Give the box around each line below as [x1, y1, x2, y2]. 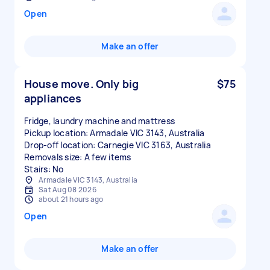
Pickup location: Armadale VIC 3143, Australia [24, 127, 205, 139]
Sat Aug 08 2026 [39, 184, 96, 195]
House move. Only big [24, 77, 139, 91]
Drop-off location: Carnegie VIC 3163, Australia [24, 139, 211, 151]
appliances [24, 91, 82, 105]
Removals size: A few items [24, 151, 131, 163]
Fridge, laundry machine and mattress [24, 115, 175, 127]
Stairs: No [24, 163, 64, 175]
